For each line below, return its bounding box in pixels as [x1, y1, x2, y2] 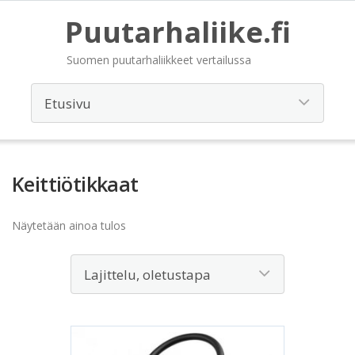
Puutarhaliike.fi [64, 13, 291, 52]
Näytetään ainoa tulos [12, 218, 126, 233]
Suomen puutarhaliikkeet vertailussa [66, 52, 251, 67]
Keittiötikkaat [12, 170, 139, 197]
